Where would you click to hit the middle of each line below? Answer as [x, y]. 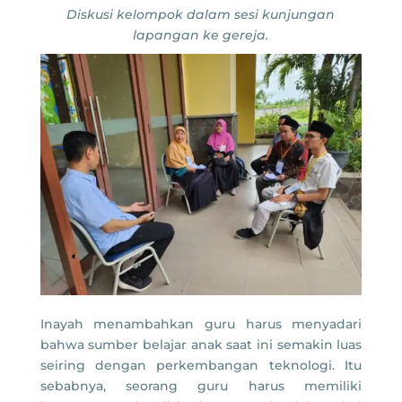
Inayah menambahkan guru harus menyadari [201, 323]
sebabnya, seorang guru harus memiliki [201, 385]
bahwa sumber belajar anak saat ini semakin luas [201, 344]
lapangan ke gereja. [201, 35]
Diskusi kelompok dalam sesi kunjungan [201, 15]
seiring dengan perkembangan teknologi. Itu [201, 365]
